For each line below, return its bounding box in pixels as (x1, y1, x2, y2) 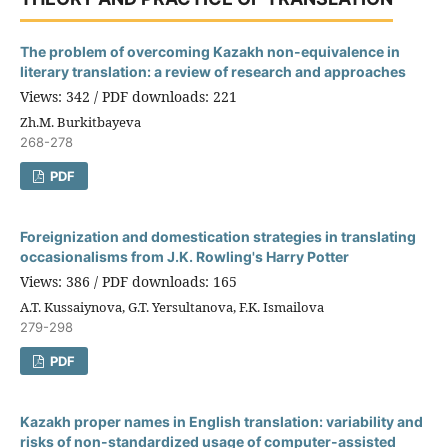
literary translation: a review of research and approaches (19, 63, 406, 81)
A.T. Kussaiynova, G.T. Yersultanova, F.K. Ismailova (19, 298, 324, 317)
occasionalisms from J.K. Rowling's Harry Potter (19, 248, 349, 266)
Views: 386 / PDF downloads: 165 (19, 272, 237, 292)
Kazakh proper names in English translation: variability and (19, 413, 423, 431)
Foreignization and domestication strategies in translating (19, 228, 416, 246)
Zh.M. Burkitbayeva (19, 113, 141, 132)
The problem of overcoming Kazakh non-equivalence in (19, 43, 400, 61)
